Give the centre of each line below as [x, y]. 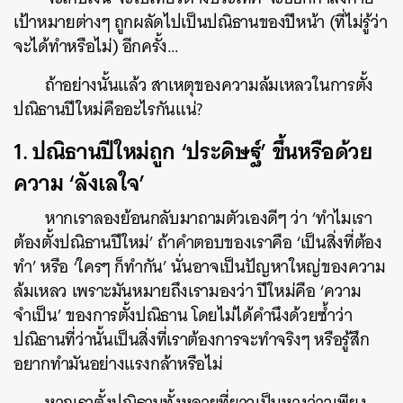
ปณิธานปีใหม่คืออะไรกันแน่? [108, 109]
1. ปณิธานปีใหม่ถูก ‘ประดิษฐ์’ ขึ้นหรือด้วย [193, 151]
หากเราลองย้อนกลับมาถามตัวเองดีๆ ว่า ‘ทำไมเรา [209, 218]
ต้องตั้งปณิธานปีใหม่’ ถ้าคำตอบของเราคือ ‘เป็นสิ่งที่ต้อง [198, 242]
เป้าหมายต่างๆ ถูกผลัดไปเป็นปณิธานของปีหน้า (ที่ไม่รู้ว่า [201, 22]
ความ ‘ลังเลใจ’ [80, 183]
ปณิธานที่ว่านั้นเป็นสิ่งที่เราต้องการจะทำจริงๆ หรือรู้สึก [192, 340]
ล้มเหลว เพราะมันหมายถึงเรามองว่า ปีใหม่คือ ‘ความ [188, 291]
